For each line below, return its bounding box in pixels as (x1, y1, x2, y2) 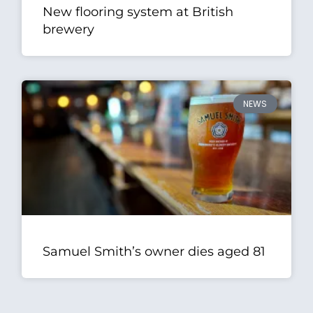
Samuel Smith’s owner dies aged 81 (43, 243, 266, 259)
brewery (43, 22, 95, 38)
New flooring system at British (43, 4, 234, 20)
